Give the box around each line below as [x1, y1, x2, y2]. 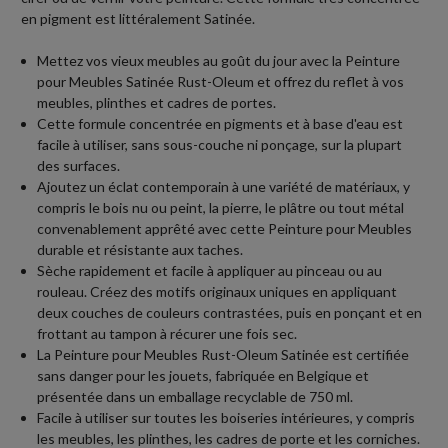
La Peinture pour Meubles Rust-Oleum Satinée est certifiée [37, 346, 410, 364]
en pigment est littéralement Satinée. [21, 10, 255, 28]
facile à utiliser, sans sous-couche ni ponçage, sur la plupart [37, 136, 403, 154]
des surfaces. [37, 157, 121, 175]
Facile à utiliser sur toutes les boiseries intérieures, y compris [37, 409, 416, 427]
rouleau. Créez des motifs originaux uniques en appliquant [37, 283, 398, 301]
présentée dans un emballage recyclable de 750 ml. [37, 388, 354, 406]
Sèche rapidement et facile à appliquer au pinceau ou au [37, 262, 383, 280]
